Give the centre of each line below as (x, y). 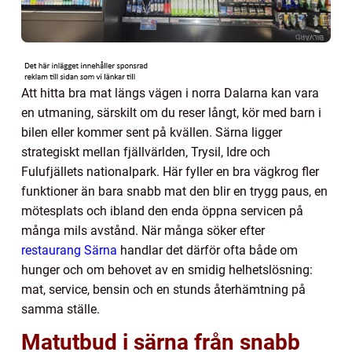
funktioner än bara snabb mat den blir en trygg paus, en (174, 191)
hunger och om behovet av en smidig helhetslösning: (167, 269)
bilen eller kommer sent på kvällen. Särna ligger (152, 132)
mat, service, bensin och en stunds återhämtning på (163, 289)
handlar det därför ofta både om (207, 250)
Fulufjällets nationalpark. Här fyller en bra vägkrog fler (170, 171)
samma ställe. (60, 309)
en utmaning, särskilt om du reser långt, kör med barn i (171, 112)
